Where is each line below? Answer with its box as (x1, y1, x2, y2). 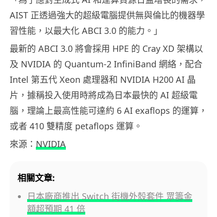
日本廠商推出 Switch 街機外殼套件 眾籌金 (27, 190, 192, 202)
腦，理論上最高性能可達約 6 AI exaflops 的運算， (10, 105, 207, 117)
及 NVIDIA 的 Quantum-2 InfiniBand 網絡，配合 (10, 58, 202, 70)
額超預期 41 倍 (27, 203, 85, 215)
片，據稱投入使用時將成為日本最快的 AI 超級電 (10, 89, 198, 101)
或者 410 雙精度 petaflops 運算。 (10, 120, 142, 132)
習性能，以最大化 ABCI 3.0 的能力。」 (10, 25, 162, 37)
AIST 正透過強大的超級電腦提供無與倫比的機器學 (10, 9, 205, 21)
